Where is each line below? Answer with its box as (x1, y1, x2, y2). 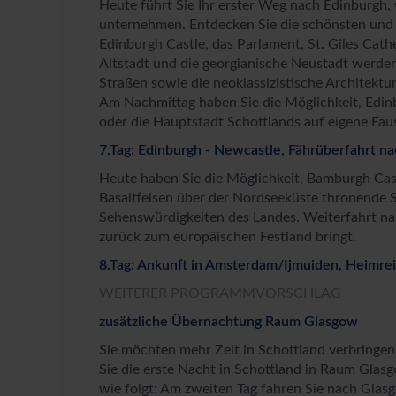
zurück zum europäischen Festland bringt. (99, 230, 356, 245)
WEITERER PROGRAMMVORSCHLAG (99, 286, 341, 301)
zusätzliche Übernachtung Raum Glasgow (99, 315, 358, 330)
